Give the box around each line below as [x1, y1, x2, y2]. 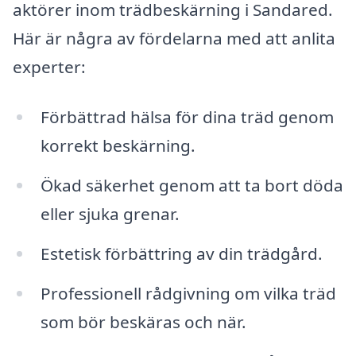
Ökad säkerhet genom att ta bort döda [40, 174, 343, 197]
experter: [13, 55, 86, 78]
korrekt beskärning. [40, 134, 195, 157]
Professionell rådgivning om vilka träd [40, 281, 336, 304]
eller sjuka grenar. [40, 203, 180, 226]
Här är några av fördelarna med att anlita [13, 26, 335, 49]
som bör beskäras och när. [40, 310, 246, 333]
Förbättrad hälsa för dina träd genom [40, 106, 334, 129]
